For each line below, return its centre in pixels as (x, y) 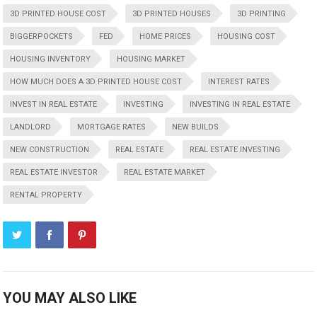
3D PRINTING (262, 14)
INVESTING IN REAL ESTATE (240, 105)
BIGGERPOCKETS (42, 37)
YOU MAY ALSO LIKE (70, 298)
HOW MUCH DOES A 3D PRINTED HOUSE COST (96, 82)
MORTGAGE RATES (112, 127)
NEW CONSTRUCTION (50, 150)
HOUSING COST (247, 37)
